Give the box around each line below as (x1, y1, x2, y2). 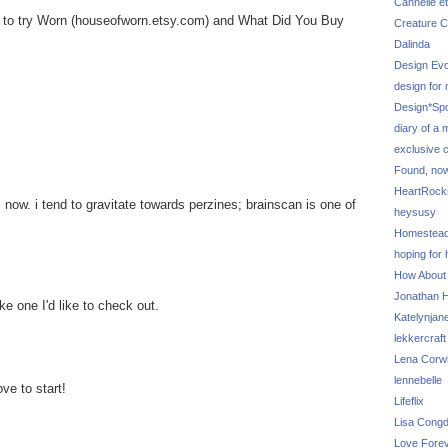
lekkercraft (394, 332, 446, 344)
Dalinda (394, 38, 430, 50)
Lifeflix (394, 395, 424, 407)
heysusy (394, 206, 436, 218)
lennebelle (394, 374, 442, 386)
